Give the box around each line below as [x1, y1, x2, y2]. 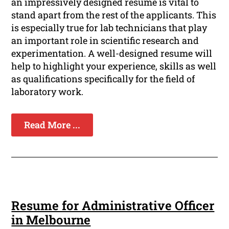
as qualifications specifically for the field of [11, 73, 195, 85]
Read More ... [24, 119, 81, 131]
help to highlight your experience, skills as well [11, 60, 217, 73]
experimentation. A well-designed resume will [11, 47, 213, 60]
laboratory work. [11, 85, 84, 98]
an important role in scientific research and [11, 34, 199, 47]
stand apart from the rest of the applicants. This [11, 9, 217, 21]
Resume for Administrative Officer [11, 197, 215, 214]
